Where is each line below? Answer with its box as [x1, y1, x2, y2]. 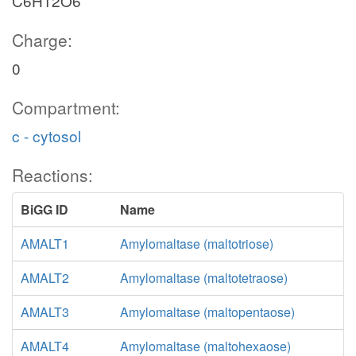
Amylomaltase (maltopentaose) [119, 303, 295, 321]
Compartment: [12, 95, 120, 119]
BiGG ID [21, 200, 68, 219]
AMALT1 [21, 234, 69, 253]
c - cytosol [12, 125, 81, 146]
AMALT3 [21, 303, 69, 321]
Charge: [12, 28, 72, 52]
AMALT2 [21, 269, 69, 287]
